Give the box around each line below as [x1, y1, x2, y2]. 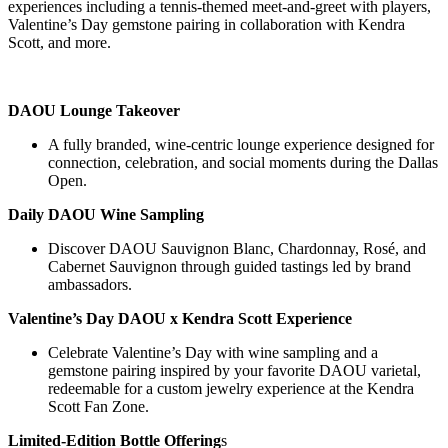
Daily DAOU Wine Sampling [8, 206, 204, 224]
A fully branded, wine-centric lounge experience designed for [48, 136, 434, 154]
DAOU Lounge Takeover [8, 102, 180, 120]
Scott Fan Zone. [48, 398, 149, 416]
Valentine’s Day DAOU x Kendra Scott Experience [8, 310, 352, 328]
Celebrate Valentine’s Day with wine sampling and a [48, 344, 378, 362]
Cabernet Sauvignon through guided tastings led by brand [48, 258, 411, 276]
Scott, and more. [8, 34, 111, 52]
